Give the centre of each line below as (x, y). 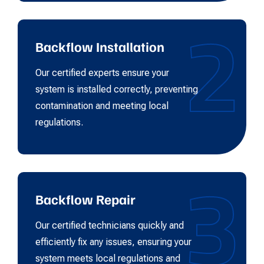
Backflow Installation (100, 47)
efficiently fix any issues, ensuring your (113, 242)
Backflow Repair (85, 199)
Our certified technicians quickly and (110, 226)
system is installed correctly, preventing (117, 90)
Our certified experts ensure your (102, 73)
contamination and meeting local (102, 106)
